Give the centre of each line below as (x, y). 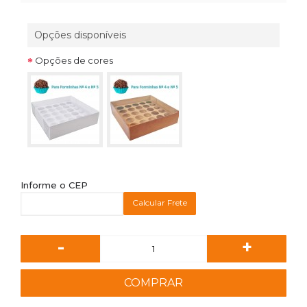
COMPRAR (153, 282)
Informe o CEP (54, 185)
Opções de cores (74, 61)
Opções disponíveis (80, 35)
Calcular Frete (160, 202)
